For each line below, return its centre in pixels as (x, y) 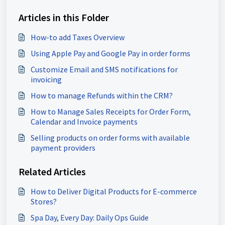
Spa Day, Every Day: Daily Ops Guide (90, 217)
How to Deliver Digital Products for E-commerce (114, 191)
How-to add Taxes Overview (78, 37)
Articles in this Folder (64, 17)
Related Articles (52, 172)
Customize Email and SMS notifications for (104, 69)
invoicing (46, 79)
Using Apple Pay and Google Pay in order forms (110, 53)
